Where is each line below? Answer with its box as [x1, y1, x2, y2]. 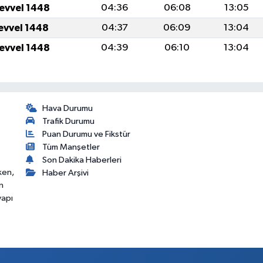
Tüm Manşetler [42, 143, 100, 152]
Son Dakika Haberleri [42, 156, 122, 165]
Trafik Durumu [42, 117, 95, 126]
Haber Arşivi [42, 168, 89, 178]
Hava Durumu [42, 104, 93, 113]
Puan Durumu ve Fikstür [42, 130, 131, 139]
